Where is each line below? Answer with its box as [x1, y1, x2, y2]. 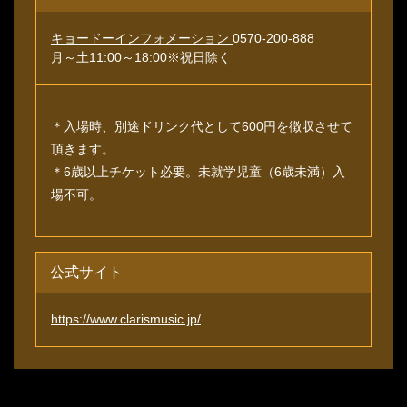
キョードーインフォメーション [51, 31, 233, 46]
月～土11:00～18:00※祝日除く [51, 50, 231, 65]
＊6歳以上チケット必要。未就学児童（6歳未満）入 [51, 164, 345, 180]
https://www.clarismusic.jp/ [51, 312, 201, 327]
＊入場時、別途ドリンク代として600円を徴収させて [51, 119, 352, 134]
